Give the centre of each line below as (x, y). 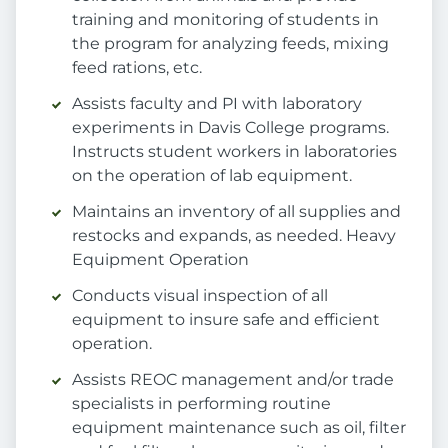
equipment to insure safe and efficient (226, 320)
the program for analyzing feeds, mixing (230, 44)
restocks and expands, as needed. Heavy (234, 236)
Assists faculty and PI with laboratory (217, 104)
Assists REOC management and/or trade (233, 380)
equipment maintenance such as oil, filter (239, 428)
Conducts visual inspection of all (200, 296)
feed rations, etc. (137, 68)
